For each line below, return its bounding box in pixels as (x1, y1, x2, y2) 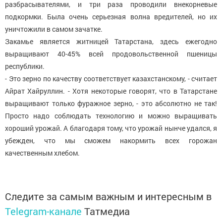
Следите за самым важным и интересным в (5, 189, 212, 203)
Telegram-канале (5, 204, 82, 218)
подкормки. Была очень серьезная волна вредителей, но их (5, 11, 217, 21)
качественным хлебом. (5, 148, 80, 158)
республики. (5, 61, 45, 71)
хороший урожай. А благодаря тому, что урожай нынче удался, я (5, 123, 217, 133)
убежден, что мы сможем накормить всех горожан (5, 135, 217, 145)
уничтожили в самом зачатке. (5, 24, 103, 34)
